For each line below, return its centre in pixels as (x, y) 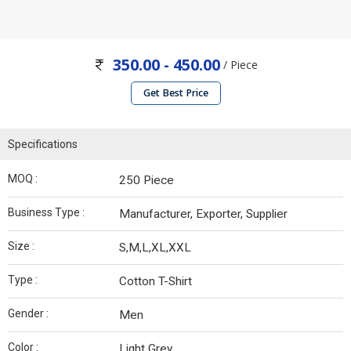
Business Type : (46, 213)
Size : (21, 246)
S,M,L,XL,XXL (155, 248)
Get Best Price (175, 93)
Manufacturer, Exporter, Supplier (203, 214)
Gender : (28, 314)
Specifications (43, 145)
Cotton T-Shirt (156, 282)
